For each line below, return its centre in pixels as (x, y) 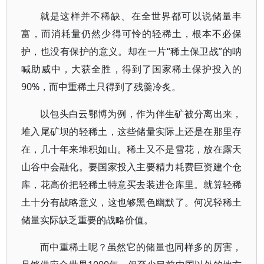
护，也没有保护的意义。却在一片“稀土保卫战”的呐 (132, 51)
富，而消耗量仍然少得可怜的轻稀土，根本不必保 (132, 34)
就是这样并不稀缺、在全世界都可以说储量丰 (141, 16)
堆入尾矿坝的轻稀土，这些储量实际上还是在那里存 (132, 131)
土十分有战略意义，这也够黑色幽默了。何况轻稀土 (132, 202)
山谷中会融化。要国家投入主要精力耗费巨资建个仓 (132, 167)
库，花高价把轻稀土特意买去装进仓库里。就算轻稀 (132, 184)
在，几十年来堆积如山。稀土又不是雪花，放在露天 (132, 149)
